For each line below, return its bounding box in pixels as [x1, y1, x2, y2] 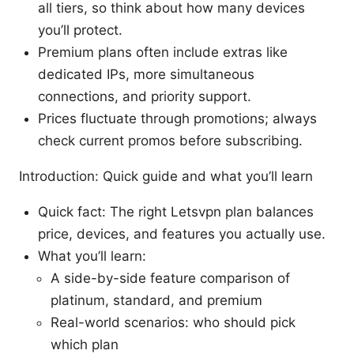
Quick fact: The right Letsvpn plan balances [38, 203, 314, 220]
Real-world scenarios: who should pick [51, 314, 296, 330]
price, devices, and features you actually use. [38, 225, 326, 242]
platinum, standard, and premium [51, 292, 262, 308]
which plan [51, 336, 119, 352]
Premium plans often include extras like [38, 43, 288, 60]
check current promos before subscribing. [38, 132, 303, 149]
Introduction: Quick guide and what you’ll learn [19, 168, 313, 184]
